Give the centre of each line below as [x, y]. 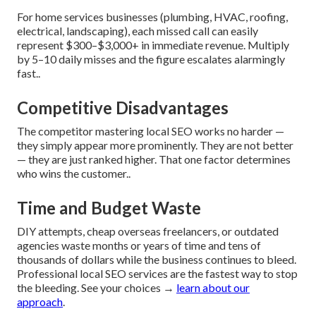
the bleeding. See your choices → [97, 288]
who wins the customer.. [74, 174]
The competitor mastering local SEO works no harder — [151, 131]
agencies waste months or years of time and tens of [139, 245]
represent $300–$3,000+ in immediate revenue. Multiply [153, 45]
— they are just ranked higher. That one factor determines [154, 159]
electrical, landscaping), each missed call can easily [138, 31]
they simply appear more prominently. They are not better [155, 145]
